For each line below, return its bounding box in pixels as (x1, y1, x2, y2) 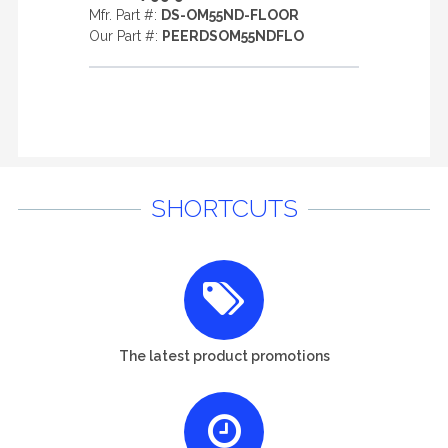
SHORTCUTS (150, 193, 298, 223)
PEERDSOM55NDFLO (162, 28, 304, 44)
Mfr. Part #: (89, 7, 161, 23)
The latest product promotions (118, 347, 330, 364)
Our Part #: (89, 28, 162, 44)
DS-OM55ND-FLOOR (161, 7, 299, 23)
